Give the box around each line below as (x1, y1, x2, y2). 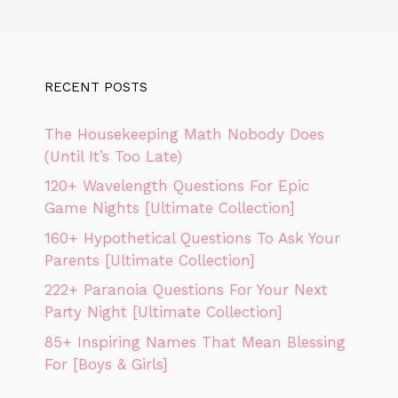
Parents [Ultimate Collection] (44, 251, 255, 269)
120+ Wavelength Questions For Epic (44, 177, 309, 195)
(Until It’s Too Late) (44, 147, 182, 165)
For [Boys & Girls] (44, 354, 168, 373)
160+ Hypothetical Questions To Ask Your (44, 228, 340, 247)
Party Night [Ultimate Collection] (44, 303, 283, 321)
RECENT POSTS (44, 78, 147, 95)
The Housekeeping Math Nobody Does (44, 124, 324, 143)
